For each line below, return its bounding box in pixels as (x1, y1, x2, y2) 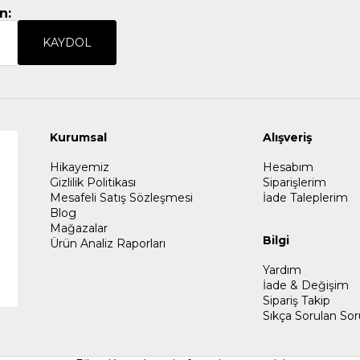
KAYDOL (43, 35, 92, 51)
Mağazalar (50, 220, 108, 235)
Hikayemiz (50, 159, 109, 174)
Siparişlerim (263, 174, 327, 190)
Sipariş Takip (263, 292, 331, 308)
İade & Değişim (263, 277, 350, 292)
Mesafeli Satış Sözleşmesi (50, 190, 193, 205)
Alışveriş (263, 129, 313, 145)
